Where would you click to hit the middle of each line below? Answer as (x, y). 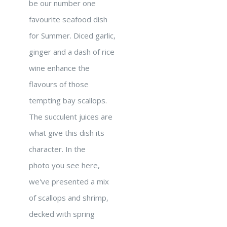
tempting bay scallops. (68, 100)
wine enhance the (59, 68)
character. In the (57, 149)
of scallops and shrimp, (69, 198)
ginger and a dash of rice (72, 52)
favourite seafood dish (68, 19)
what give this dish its (67, 133)
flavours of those (59, 84)
